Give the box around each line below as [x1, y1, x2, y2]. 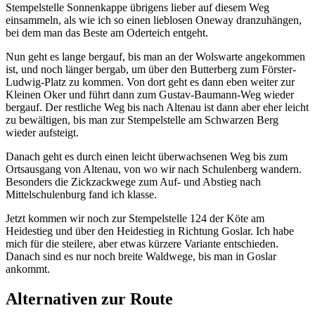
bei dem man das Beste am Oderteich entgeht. [6, 26, 208, 39]
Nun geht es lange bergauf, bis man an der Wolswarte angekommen [6, 50, 305, 63]
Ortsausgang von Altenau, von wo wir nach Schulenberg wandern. [6, 162, 302, 175]
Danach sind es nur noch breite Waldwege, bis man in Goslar [6, 250, 276, 262]
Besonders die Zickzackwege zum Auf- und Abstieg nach [6, 175, 261, 188]
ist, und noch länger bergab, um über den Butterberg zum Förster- [6, 63, 296, 75]
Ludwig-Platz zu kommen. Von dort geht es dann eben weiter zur [6, 75, 295, 88]
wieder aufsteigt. [6, 126, 79, 139]
